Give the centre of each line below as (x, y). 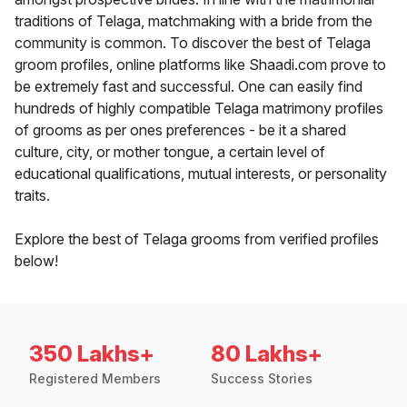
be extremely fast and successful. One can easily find (189, 87)
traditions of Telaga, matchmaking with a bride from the (194, 21)
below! (36, 261)
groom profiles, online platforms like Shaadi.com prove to (200, 65)
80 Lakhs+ (267, 354)
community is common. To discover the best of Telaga (193, 43)
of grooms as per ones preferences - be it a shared (180, 130)
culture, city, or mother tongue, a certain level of (170, 152)
